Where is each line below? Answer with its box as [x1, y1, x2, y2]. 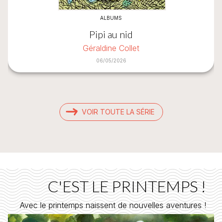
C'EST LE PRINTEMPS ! [48, 176, 206, 196]
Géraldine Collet [83, 43, 139, 54]
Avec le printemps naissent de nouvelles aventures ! [20, 200, 206, 210]
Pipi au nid [89, 28, 133, 41]
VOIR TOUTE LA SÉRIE [81, 107, 155, 116]
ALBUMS [100, 14, 122, 21]
